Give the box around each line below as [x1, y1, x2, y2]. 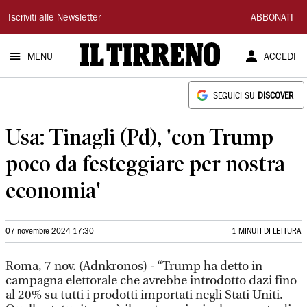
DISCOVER [258, 93, 293, 100]
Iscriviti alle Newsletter [8, 14, 101, 23]
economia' [5, 177, 101, 203]
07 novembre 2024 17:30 [5, 228, 94, 235]
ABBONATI [251, 14, 293, 23]
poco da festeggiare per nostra [5, 151, 285, 176]
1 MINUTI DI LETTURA [232, 228, 302, 235]
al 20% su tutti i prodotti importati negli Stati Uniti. [5, 288, 283, 302]
